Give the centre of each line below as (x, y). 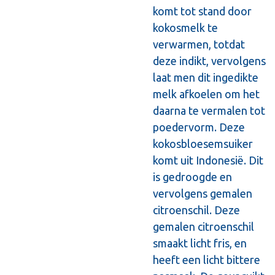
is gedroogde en (192, 176)
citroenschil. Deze (196, 210)
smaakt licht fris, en (200, 243)
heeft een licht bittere (207, 259)
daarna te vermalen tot (209, 110)
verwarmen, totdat (199, 44)
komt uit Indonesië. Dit (208, 160)
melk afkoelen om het (206, 94)
